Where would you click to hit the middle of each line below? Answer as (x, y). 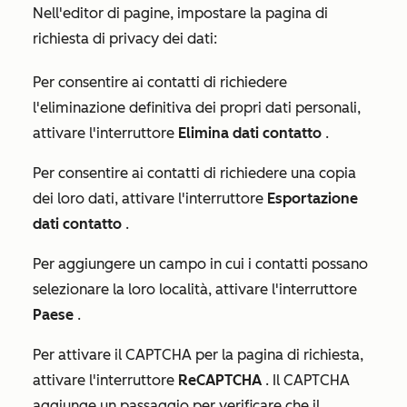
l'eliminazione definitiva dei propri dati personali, (197, 108)
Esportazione (313, 199)
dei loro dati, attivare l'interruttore (150, 199)
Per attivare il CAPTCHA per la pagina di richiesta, (198, 355)
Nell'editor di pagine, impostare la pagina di (180, 14)
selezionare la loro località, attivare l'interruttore (195, 290)
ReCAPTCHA (220, 381)
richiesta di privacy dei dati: (125, 39)
